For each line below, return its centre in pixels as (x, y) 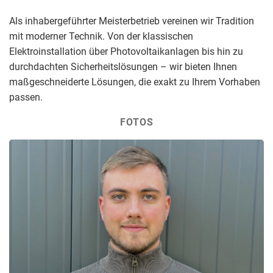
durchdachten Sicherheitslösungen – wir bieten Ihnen (123, 66)
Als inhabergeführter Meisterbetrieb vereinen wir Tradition (132, 21)
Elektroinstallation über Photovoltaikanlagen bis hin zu (126, 51)
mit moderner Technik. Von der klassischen (101, 36)
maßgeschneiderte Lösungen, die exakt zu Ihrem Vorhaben (135, 82)
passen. (26, 97)
